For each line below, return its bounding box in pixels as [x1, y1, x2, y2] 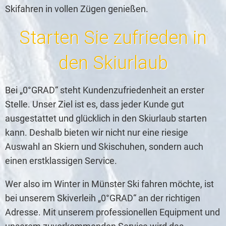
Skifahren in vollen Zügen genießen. [5, 4, 148, 14]
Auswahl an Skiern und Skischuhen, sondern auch [5, 141, 203, 152]
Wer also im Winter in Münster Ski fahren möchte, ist [5, 179, 214, 189]
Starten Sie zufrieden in [19, 27, 207, 48]
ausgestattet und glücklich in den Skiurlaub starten [5, 113, 207, 124]
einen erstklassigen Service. [5, 155, 117, 166]
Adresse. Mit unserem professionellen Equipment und [5, 207, 220, 217]
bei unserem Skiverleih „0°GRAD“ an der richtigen [5, 193, 200, 203]
